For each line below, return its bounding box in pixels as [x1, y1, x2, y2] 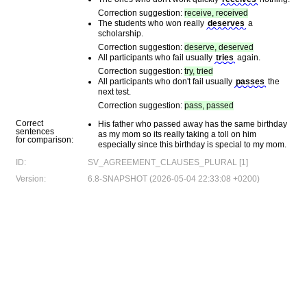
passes [236, 77, 265, 86]
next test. [98, 87, 131, 97]
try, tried [184, 66, 213, 76]
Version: [16, 174, 46, 184]
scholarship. [98, 29, 143, 38]
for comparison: [16, 135, 73, 145]
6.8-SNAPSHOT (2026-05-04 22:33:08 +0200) [88, 174, 260, 184]
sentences [16, 127, 54, 136]
